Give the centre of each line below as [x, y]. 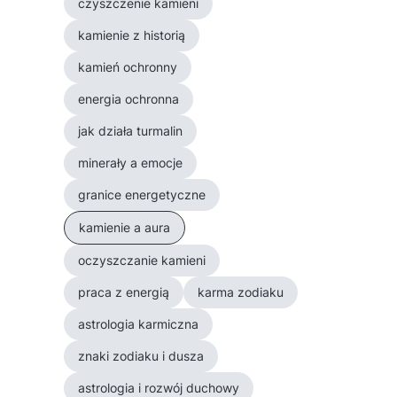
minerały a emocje [130, 163]
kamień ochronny [128, 67]
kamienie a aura [125, 227]
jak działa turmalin [130, 131]
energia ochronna [128, 99]
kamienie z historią [132, 35]
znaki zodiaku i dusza [141, 356]
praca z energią [124, 292]
